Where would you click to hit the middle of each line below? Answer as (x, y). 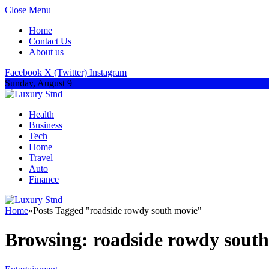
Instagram (108, 72)
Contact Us (50, 41)
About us (46, 52)
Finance (44, 179)
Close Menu (28, 10)
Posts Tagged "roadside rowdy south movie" (117, 210)
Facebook (23, 72)
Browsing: (49, 240)
